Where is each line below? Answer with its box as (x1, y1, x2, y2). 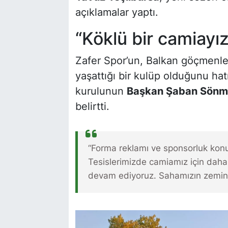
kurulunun (75, 85, 127, 98)
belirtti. (75, 100, 109, 113)
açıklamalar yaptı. (75, 6, 158, 18)
